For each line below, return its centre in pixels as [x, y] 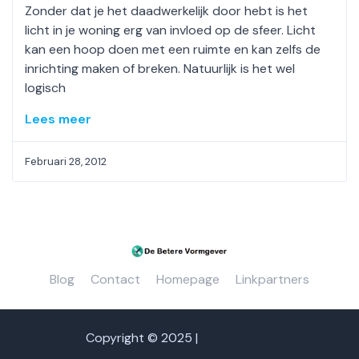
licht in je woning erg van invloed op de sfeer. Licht [170, 30]
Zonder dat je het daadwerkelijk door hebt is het [166, 10]
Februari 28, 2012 [66, 161]
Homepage [188, 280]
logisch [45, 87]
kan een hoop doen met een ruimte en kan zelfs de [173, 49]
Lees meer [58, 119]
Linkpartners [272, 280]
